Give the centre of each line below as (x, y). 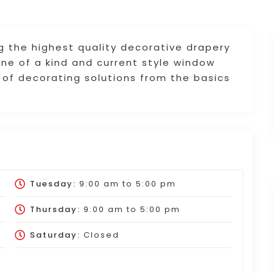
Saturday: (55, 235)
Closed (100, 235)
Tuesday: (53, 183)
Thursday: (55, 209)
